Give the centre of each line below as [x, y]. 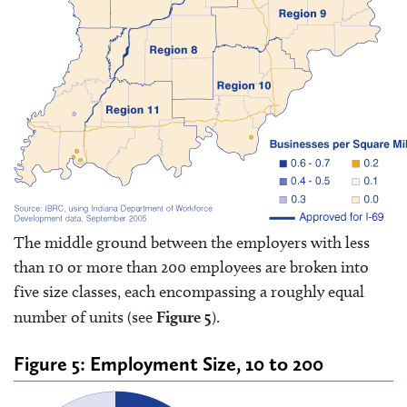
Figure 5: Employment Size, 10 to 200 [169, 363]
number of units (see [85, 317]
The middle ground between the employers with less [192, 242]
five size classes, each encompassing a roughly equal [189, 291]
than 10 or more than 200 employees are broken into [191, 267]
